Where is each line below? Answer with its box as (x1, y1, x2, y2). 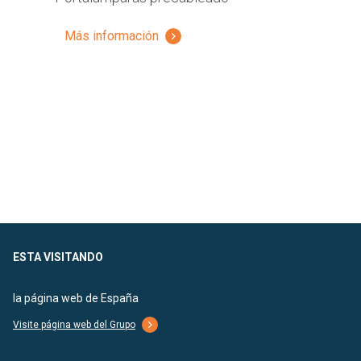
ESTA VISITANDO (13, 251, 103, 264)
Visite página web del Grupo (13, 319, 135, 331)
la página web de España (13, 292, 139, 305)
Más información (64, 28, 159, 44)
